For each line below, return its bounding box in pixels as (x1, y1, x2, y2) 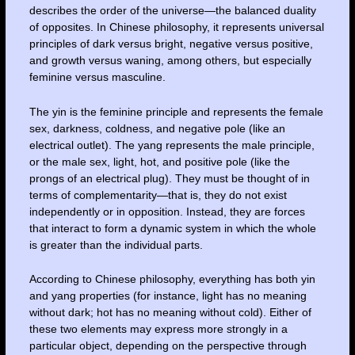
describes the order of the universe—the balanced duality (29, 4, 316, 17)
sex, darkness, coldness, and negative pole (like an (29, 121, 285, 135)
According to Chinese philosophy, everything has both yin (29, 273, 315, 286)
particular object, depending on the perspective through (29, 339, 307, 353)
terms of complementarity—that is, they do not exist (29, 188, 287, 201)
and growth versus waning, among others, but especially (29, 54, 311, 67)
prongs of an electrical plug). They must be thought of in (29, 171, 310, 185)
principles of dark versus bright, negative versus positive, (29, 37, 313, 51)
